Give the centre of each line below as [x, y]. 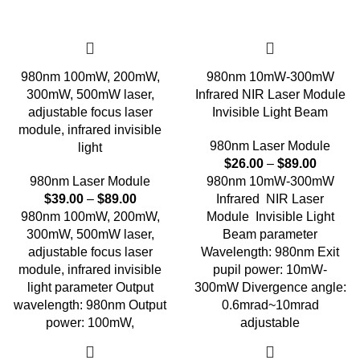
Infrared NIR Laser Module [270, 94]
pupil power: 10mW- [270, 270]
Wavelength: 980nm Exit [270, 252]
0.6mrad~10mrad [270, 305]
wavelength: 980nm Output [90, 305]
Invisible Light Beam [270, 112]
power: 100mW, [90, 323]
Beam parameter [270, 234]
